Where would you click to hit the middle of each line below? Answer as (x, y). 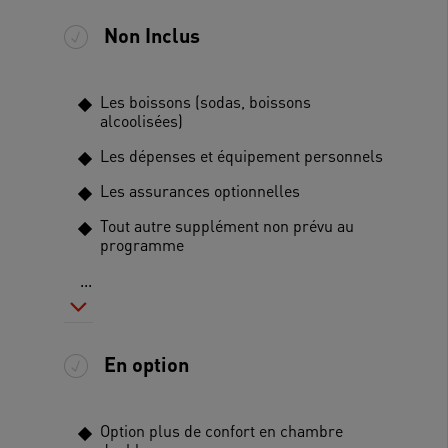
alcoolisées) (141, 120)
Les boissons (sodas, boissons (205, 101)
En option (146, 364)
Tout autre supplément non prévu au (227, 225)
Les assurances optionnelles (200, 190)
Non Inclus (152, 35)
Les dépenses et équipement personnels (241, 155)
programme (142, 244)
